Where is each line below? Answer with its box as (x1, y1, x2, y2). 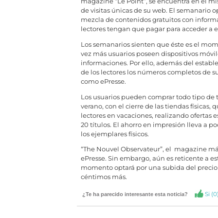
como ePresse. (80, 77, 126, 85)
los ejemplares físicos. (80, 130, 149, 138)
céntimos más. (80, 173, 127, 181)
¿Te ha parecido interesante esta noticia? (82, 191, 192, 198)
